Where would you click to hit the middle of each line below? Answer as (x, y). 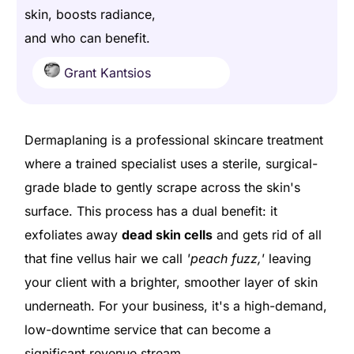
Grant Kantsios (105, 73)
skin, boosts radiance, (90, 15)
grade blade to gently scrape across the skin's (162, 188)
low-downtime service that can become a (147, 330)
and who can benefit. (87, 38)
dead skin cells (167, 235)
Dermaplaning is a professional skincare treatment (173, 140)
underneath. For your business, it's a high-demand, (175, 306)
